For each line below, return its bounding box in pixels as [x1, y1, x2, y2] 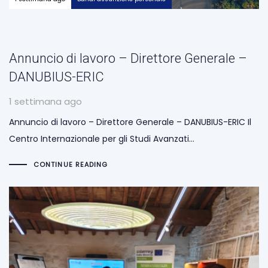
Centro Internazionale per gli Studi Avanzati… [9, 133, 194, 145]
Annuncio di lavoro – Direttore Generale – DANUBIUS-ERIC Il [9, 116, 251, 129]
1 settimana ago [9, 95, 82, 108]
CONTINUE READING [33, 159, 108, 169]
